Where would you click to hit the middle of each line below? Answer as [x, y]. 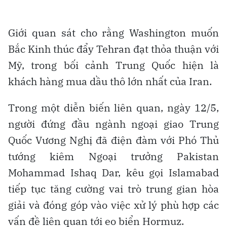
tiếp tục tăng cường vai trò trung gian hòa [113, 188]
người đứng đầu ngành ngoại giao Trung [113, 124]
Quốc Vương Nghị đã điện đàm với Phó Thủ [113, 140]
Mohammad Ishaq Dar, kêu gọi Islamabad [113, 172]
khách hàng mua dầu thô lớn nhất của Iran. [110, 81]
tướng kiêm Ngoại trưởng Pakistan [113, 156]
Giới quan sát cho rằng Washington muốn [113, 32]
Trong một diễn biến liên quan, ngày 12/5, [113, 107]
